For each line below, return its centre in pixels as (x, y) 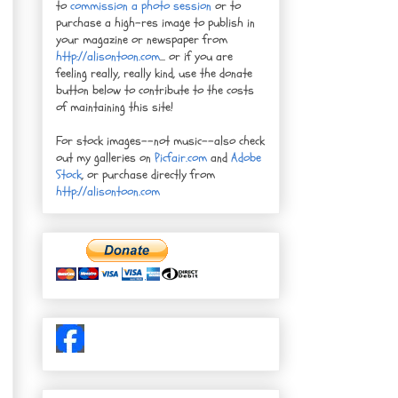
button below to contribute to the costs (155, 90)
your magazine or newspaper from (142, 39)
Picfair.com (181, 157)
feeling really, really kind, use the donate (154, 73)
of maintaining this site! (115, 107)
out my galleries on (105, 157)
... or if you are (196, 56)
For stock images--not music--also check (160, 140)
